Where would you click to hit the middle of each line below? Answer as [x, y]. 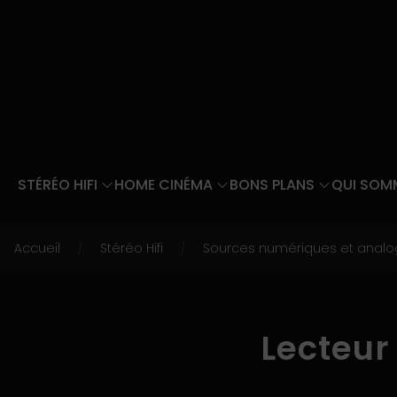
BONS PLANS [272, 185]
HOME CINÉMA [163, 185]
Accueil [37, 248]
